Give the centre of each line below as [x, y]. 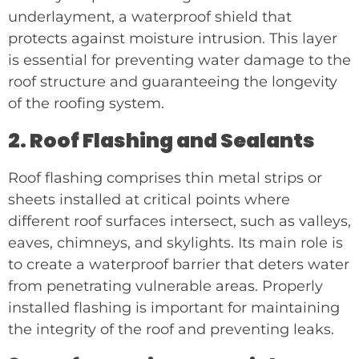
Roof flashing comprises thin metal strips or [165, 177]
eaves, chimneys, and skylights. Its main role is [175, 242]
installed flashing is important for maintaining [174, 307]
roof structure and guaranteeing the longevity [173, 82]
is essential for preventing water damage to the [179, 61]
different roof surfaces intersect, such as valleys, [179, 221]
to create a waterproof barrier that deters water [179, 264]
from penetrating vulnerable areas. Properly [165, 286]
